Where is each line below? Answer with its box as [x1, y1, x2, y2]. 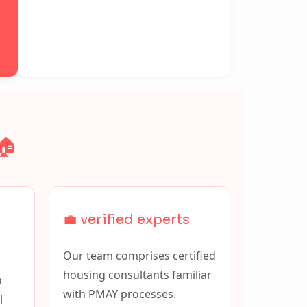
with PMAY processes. [63, 286, 176, 302]
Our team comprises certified [63, 248, 216, 263]
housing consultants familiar [63, 267, 212, 282]
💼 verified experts [63, 211, 190, 228]
